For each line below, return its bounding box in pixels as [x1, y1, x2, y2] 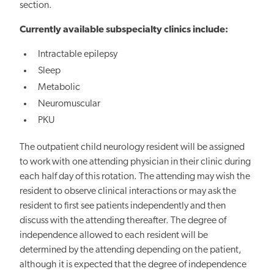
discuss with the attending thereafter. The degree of [20, 215, 226, 226]
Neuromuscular [38, 99, 101, 109]
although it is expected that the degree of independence [20, 259, 246, 270]
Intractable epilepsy [38, 49, 118, 59]
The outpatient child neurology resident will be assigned [20, 142, 245, 152]
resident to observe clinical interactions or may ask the [20, 186, 236, 196]
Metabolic [38, 82, 81, 92]
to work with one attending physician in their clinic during [20, 157, 251, 167]
